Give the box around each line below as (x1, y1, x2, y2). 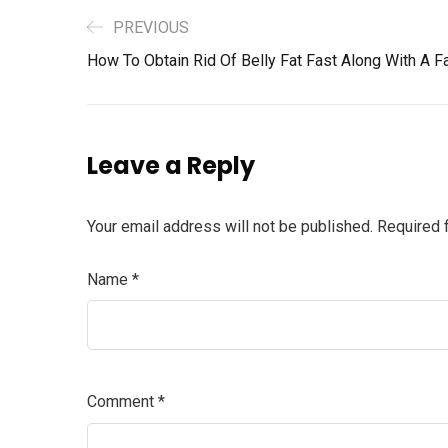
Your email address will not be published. (87, 216, 373, 236)
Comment (87, 392, 158, 412)
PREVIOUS (113, 18, 189, 38)
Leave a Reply (87, 148, 255, 182)
